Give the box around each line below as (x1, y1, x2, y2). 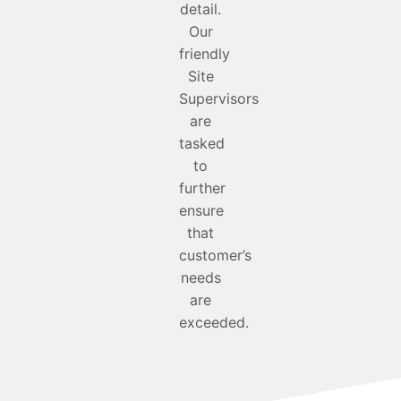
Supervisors (179, 90, 259, 108)
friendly (179, 45, 230, 64)
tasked (179, 134, 225, 153)
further (179, 179, 226, 198)
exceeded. (179, 313, 249, 332)
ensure (179, 201, 224, 220)
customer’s (179, 246, 252, 265)
